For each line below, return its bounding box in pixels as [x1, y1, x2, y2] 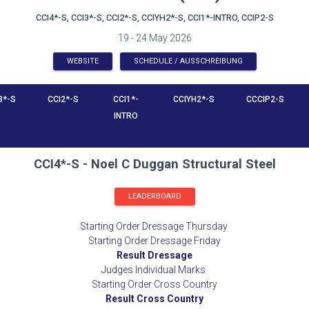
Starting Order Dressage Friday [88, 235, 221, 246]
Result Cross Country [106, 293, 203, 304]
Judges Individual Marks [101, 264, 206, 275]
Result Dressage [117, 250, 192, 261]
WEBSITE [66, 57, 99, 66]
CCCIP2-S [246, 94, 284, 104]
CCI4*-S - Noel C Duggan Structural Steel [33, 157, 276, 171]
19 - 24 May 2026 [117, 32, 192, 43]
